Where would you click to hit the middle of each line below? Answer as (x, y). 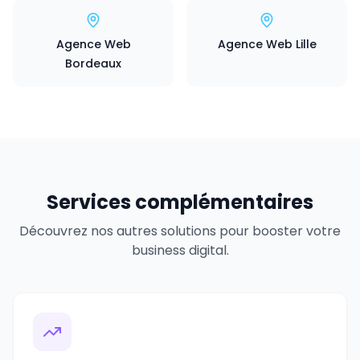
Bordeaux (93, 63)
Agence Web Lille (267, 44)
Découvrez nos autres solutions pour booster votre (180, 231)
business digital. (180, 250)
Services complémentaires (180, 202)
